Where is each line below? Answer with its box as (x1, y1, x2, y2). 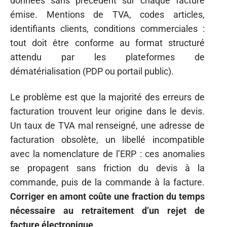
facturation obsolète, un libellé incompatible (10, 134, 205, 145)
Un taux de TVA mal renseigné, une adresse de (10, 120, 205, 131)
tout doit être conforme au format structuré (10, 37, 205, 49)
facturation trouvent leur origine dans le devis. (10, 105, 205, 117)
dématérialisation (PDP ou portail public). (10, 66, 174, 77)
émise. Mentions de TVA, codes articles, (10, 9, 205, 20)
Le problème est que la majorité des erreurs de (10, 91, 205, 102)
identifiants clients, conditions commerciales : (10, 23, 205, 34)
